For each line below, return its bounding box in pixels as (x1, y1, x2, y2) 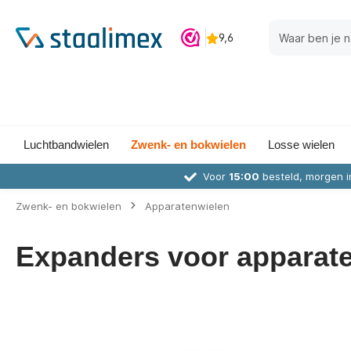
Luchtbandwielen (24, 138, 109, 151)
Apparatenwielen (145, 200, 230, 212)
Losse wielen (268, 138, 335, 151)
